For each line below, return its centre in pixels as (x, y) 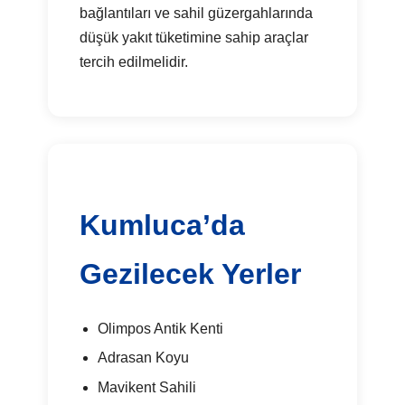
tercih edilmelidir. (134, 61)
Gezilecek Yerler (191, 273)
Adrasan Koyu (143, 358)
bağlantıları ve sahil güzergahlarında (197, 13)
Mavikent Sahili (146, 387)
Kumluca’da (163, 225)
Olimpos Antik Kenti (160, 328)
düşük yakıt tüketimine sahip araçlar (194, 37)
